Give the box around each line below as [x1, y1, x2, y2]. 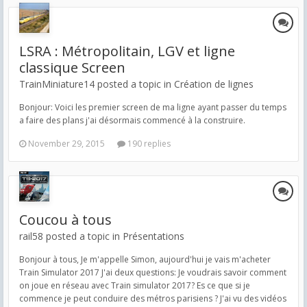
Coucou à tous [19, 210, 112, 230]
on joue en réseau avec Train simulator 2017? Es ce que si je [19, 280, 250, 292]
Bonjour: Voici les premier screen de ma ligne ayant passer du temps [19, 101, 286, 114]
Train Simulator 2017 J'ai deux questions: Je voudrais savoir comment [19, 267, 286, 279]
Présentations [123, 230, 184, 243]
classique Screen [19, 58, 125, 77]
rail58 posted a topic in [19, 230, 123, 243]
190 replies [125, 138, 171, 150]
